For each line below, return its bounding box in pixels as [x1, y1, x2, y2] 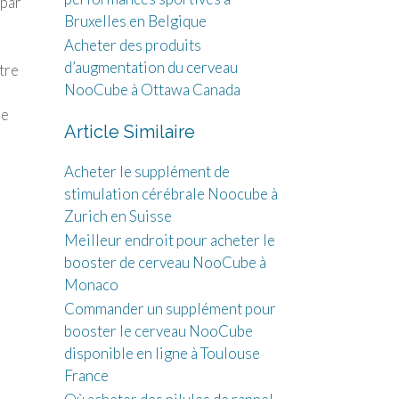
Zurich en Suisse [63, 207, 172, 225]
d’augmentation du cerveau [63, 58, 238, 77]
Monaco [63, 275, 118, 294]
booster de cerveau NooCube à [63, 253, 266, 272]
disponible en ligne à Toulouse [63, 344, 260, 362]
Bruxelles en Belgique [63, 12, 207, 30]
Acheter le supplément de [63, 162, 230, 181]
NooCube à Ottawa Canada [63, 80, 240, 99]
